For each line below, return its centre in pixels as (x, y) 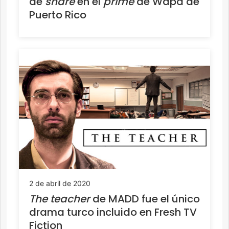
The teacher (60, 199)
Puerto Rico (58, 15)
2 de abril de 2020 (60, 183)
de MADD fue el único (145, 199)
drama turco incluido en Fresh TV (113, 212)
